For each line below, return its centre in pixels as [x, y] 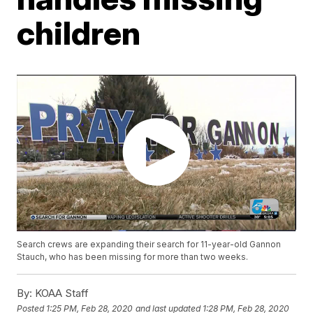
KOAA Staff [61, 293]
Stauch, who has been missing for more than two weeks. [133, 257]
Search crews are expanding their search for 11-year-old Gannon [149, 245]
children [79, 33]
